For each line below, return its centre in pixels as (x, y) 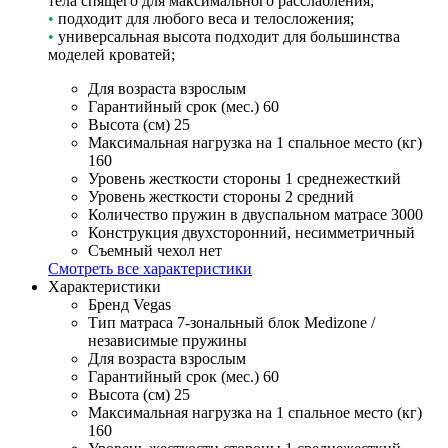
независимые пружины (167, 341)
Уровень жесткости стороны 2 (190, 197)
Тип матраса (130, 323)
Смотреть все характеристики (150, 269)
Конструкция (133, 233)
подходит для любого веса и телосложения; (204, 19)
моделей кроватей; (111, 55)
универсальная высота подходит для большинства (227, 37)
